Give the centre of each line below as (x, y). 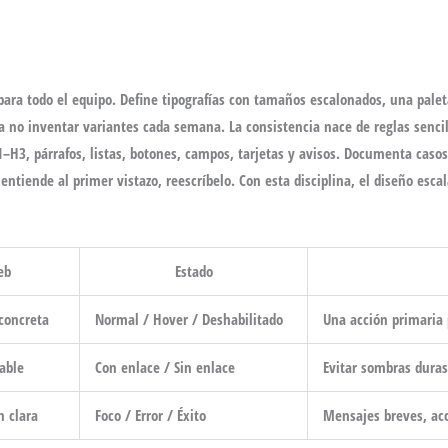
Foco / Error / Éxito (150, 415)
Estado (193, 271)
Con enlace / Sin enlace (165, 367)
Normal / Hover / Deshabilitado (189, 319)
